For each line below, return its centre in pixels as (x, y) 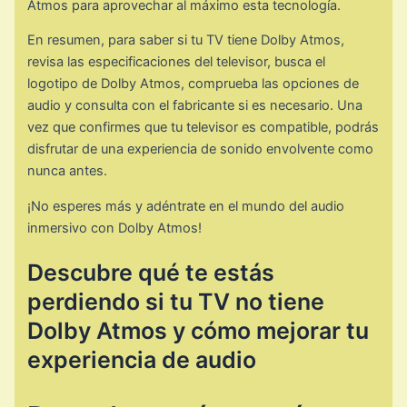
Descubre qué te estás (151, 272)
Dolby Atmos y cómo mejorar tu (199, 330)
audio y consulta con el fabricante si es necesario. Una (195, 106)
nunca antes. (68, 171)
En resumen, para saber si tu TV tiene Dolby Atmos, (186, 40)
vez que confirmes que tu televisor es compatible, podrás (203, 128)
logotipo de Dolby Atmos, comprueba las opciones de (194, 84)
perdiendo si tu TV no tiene (176, 301)
